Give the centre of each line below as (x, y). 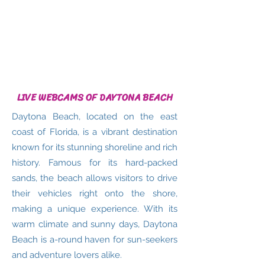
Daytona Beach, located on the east (95, 117)
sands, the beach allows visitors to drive (95, 178)
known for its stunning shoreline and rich (95, 147)
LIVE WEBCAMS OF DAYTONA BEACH (95, 97)
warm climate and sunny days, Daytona (95, 224)
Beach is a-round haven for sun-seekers (95, 240)
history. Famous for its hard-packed (95, 163)
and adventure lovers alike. (67, 255)
